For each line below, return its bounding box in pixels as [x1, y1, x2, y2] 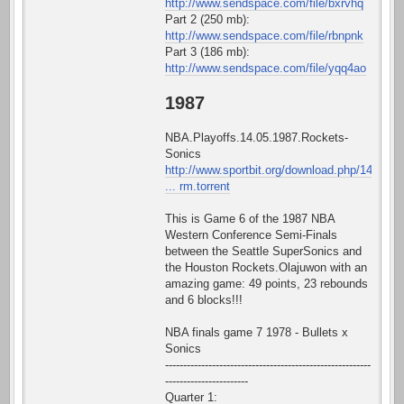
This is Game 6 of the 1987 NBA [165, 211, 335, 225]
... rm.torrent [165, 179, 230, 193]
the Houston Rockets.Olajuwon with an [165, 260, 367, 274]
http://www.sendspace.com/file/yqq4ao [165, 60, 366, 75]
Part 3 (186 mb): [165, 44, 250, 59]
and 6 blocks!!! [165, 292, 243, 307]
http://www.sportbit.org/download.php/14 [165, 162, 372, 177]
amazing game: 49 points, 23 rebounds [165, 276, 368, 290]
